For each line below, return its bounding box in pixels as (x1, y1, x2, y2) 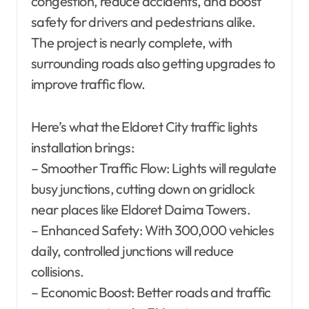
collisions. (31, 262, 84, 280)
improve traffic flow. (31, 74, 146, 92)
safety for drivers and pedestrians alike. (31, 12, 256, 30)
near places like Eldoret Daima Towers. (31, 200, 251, 218)
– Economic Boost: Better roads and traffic (31, 283, 271, 301)
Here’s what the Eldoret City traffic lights (31, 117, 258, 135)
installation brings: (31, 138, 134, 156)
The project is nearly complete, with (31, 33, 232, 51)
